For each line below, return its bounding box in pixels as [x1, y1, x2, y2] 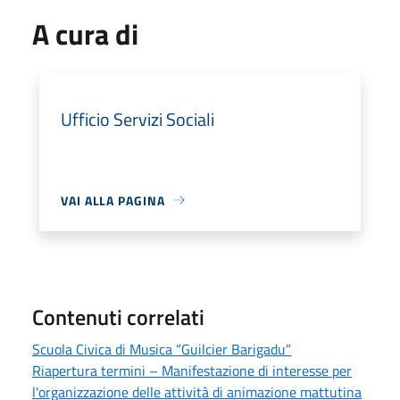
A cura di [32, 12, 138, 55]
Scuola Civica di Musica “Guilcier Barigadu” [32, 337, 291, 360]
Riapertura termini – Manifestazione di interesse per [32, 359, 352, 381]
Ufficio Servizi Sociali [61, 104, 214, 133]
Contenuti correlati [32, 300, 204, 333]
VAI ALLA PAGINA [61, 190, 165, 210]
